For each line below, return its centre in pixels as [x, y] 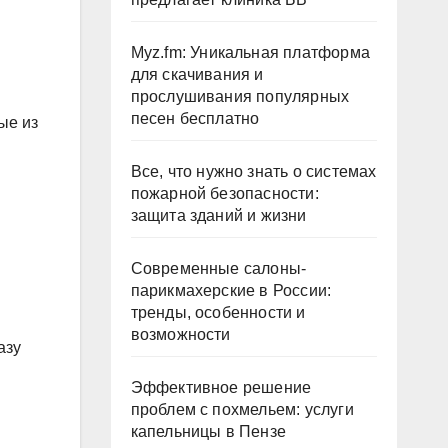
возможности [180, 334]
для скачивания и [197, 74]
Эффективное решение [221, 387]
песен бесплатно [195, 118]
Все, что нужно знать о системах [253, 171]
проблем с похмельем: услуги [242, 409]
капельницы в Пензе [208, 431]
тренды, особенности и [218, 312]
